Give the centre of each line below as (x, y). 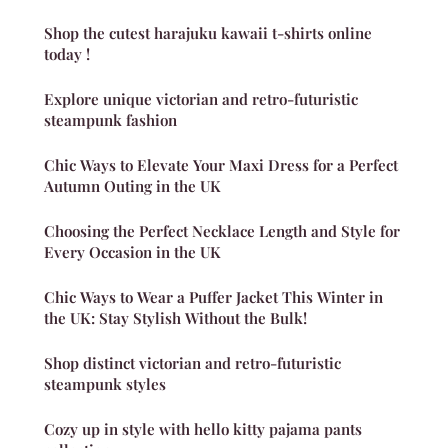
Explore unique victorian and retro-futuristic (201, 98)
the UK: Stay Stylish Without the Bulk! (175, 317)
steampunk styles (105, 383)
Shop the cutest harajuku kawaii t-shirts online (208, 32)
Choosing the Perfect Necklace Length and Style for (222, 230)
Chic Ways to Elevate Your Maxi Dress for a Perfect (221, 164)
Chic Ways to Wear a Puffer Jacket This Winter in (213, 296)
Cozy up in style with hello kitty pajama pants (203, 428)
